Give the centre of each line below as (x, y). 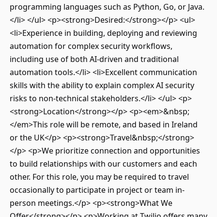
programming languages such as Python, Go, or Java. (107, 7)
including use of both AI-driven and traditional (94, 59)
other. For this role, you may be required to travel (99, 177)
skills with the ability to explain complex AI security (102, 85)
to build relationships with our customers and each (103, 164)
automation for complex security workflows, (91, 46)
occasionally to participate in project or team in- (97, 190)
